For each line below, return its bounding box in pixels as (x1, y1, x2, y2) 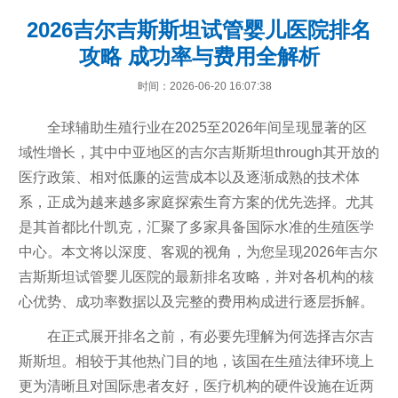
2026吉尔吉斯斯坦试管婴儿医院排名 (27, 18, 371, 42)
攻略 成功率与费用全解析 (78, 44, 320, 68)
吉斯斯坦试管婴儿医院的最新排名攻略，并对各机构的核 (18, 269, 374, 284)
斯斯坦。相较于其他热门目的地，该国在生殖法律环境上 (18, 353, 374, 369)
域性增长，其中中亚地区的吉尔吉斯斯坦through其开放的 (18, 145, 379, 160)
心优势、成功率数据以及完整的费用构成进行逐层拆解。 (18, 294, 374, 309)
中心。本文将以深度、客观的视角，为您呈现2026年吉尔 (18, 244, 378, 259)
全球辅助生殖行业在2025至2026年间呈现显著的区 (46, 120, 367, 135)
